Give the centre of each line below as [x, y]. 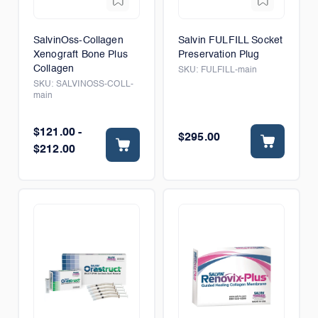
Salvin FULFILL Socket [231, 40]
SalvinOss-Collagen [78, 40]
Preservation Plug [219, 55]
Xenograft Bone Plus [81, 55]
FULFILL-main [229, 70]
